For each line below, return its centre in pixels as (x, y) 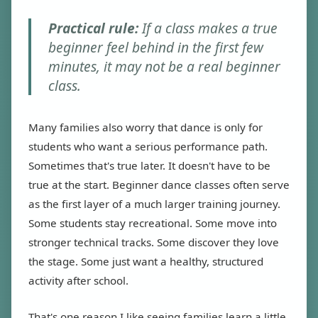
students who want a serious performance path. (148, 146)
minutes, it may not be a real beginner (164, 66)
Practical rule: (93, 28)
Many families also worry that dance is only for (146, 127)
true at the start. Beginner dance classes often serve (159, 185)
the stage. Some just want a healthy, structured (146, 261)
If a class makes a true (208, 28)
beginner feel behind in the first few (156, 47)
